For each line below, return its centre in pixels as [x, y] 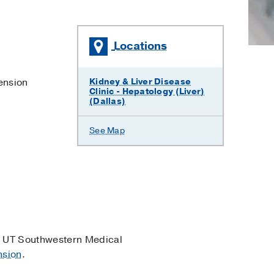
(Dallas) [108, 102]
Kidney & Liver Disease [140, 82]
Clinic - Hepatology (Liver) [147, 92]
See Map [107, 131]
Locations [140, 46]
